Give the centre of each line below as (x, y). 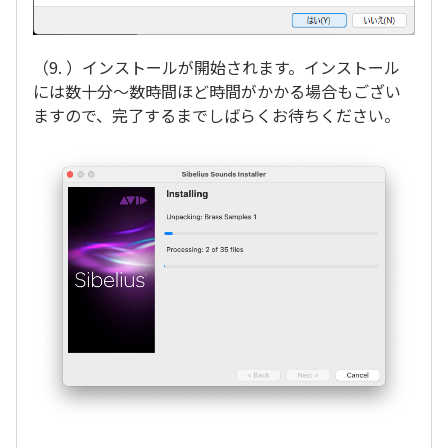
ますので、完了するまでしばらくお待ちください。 (216, 114)
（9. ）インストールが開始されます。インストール (216, 66)
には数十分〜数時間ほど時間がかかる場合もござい (217, 90)
